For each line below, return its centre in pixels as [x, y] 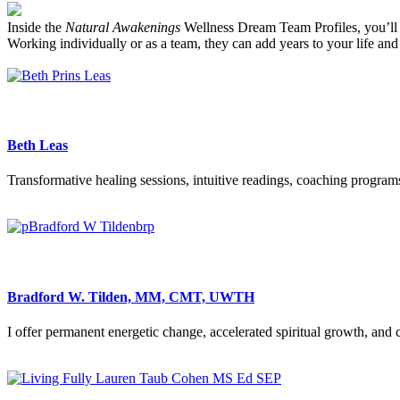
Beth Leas [37, 146]
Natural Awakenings [123, 27]
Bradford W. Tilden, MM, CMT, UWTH [131, 296]
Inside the [36, 27]
